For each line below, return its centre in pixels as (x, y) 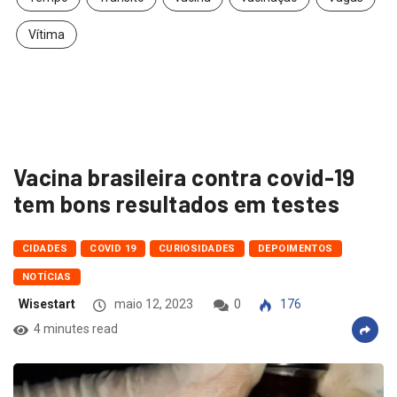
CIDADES (45, 249)
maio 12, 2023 (152, 304)
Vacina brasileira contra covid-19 (184, 177)
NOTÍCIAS (47, 277)
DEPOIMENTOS (295, 249)
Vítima (47, 35)
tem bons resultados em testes (177, 204)
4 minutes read (76, 329)
